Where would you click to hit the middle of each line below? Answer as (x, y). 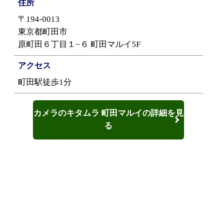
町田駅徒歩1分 (45, 82)
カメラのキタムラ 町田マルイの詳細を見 (108, 113)
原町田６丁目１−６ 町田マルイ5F (79, 45)
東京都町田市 (43, 32)
